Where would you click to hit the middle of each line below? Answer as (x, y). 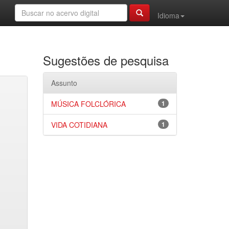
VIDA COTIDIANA (79, 125)
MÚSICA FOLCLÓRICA (88, 104)
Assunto (64, 83)
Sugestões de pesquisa (106, 60)
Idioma (168, 15)
